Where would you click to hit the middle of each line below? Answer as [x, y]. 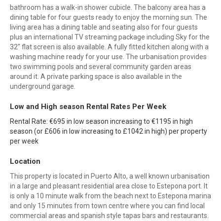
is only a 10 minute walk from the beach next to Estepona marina [110, 196]
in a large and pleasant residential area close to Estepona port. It [109, 186]
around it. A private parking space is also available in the [96, 77]
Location [25, 162]
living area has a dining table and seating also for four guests [104, 27]
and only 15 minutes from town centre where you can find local [107, 206]
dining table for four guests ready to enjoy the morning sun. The [109, 18]
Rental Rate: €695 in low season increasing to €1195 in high [101, 122]
